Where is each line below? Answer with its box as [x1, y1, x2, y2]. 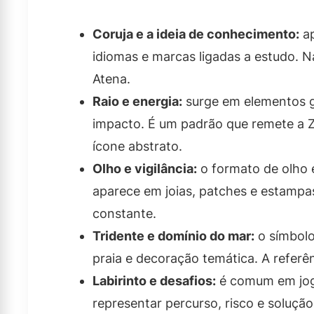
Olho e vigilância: [93, 161, 197, 177]
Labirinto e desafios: [93, 273, 216, 289]
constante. [93, 206, 156, 221]
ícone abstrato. [93, 139, 182, 154]
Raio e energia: [93, 94, 182, 109]
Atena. [93, 71, 130, 87]
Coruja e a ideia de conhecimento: [93, 27, 299, 42]
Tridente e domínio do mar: [93, 228, 254, 244]
